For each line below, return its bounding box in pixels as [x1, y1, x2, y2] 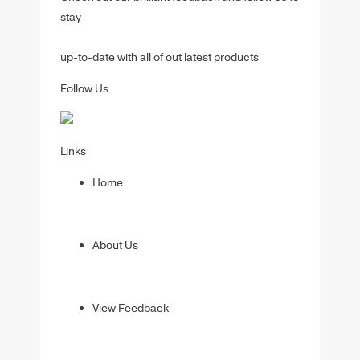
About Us [92, 238, 138, 254]
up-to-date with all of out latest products [60, 50, 259, 66]
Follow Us [60, 81, 108, 97]
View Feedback [92, 301, 169, 317]
